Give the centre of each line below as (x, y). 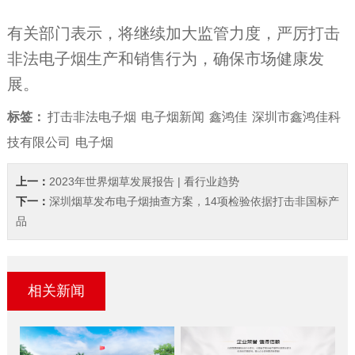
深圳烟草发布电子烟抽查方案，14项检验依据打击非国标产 (194, 201)
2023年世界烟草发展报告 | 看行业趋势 (144, 181)
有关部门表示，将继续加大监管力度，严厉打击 (173, 33)
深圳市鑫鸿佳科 (296, 116)
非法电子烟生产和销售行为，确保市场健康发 (165, 58)
